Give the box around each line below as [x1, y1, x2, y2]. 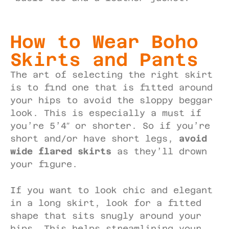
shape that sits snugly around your [10, 210, 201, 221]
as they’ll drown [111, 146, 207, 156]
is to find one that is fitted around [10, 82, 213, 93]
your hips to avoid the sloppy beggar [10, 95, 213, 105]
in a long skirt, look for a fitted [10, 197, 201, 208]
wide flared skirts [10, 146, 111, 156]
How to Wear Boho [10, 31, 198, 52]
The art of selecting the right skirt [10, 70, 213, 80]
